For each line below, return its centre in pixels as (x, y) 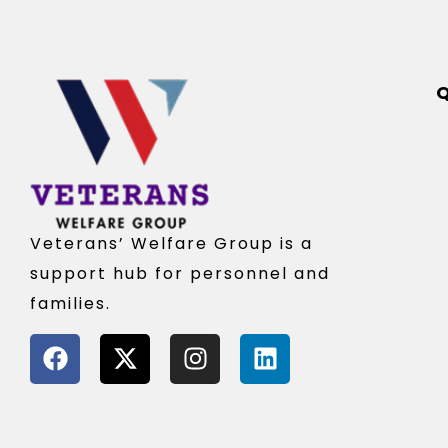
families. (70, 304)
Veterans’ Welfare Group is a (171, 244)
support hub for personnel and (180, 274)
